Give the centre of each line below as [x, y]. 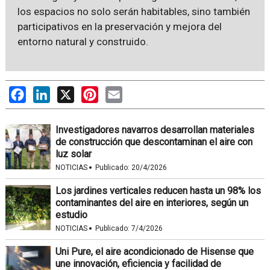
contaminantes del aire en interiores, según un [152, 202]
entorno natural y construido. [83, 41]
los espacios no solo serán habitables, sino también [133, 11]
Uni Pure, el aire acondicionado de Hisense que [154, 251]
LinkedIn [68, 92]
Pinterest [118, 92]
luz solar [73, 154]
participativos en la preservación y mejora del [119, 26]
